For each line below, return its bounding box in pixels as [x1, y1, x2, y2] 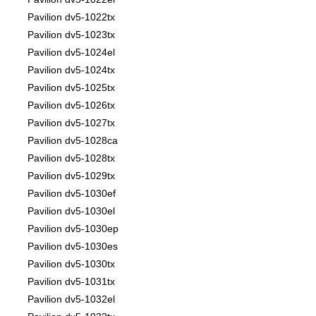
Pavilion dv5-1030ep [28, 223, 119, 235]
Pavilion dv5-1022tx [28, 11, 115, 23]
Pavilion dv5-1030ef [28, 188, 116, 200]
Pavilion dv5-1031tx [28, 276, 115, 288]
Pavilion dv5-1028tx [28, 152, 115, 164]
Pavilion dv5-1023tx [28, 29, 115, 41]
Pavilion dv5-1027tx [28, 117, 115, 129]
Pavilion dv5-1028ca [28, 135, 118, 147]
